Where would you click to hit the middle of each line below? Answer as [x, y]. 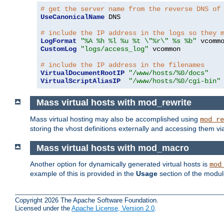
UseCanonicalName [72, 17]
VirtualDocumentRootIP [82, 73]
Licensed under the [43, 208]
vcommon [164, 49]
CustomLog [58, 49]
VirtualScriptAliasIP [80, 81]
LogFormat [58, 41]
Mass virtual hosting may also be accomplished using [115, 119]
